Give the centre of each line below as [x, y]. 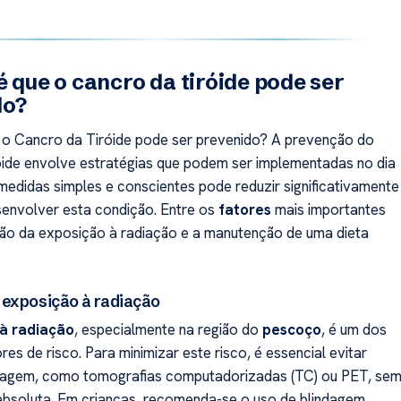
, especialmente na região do [168, 330]
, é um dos [354, 330]
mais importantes [328, 209]
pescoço [291, 330]
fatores [244, 209]
